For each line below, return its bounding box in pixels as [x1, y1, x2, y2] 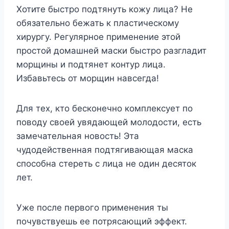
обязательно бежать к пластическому [16, 17, 179, 28]
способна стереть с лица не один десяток [16, 158, 196, 169]
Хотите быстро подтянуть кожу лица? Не [16, 4, 193, 14]
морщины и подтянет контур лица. [16, 59, 166, 70]
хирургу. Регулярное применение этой [16, 31, 180, 42]
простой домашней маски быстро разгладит [16, 45, 207, 56]
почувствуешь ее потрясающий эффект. [16, 216, 187, 226]
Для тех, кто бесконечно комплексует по [16, 103, 193, 113]
